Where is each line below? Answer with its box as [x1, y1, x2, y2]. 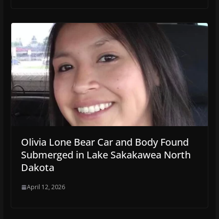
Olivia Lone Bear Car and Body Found [21, 135, 189, 149]
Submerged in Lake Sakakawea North [21, 148, 191, 162]
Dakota [21, 161, 54, 175]
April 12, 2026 [26, 183, 65, 192]
